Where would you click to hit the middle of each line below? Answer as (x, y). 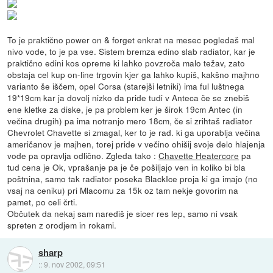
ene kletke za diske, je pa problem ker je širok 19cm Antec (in (125, 109)
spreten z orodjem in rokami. (62, 225)
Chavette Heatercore (199, 156)
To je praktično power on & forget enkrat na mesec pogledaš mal (131, 40)
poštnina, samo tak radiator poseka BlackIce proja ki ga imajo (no (133, 179)
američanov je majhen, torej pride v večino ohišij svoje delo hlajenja (136, 144)
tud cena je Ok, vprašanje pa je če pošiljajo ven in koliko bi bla (127, 167)
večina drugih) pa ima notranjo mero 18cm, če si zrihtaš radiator (130, 121)
